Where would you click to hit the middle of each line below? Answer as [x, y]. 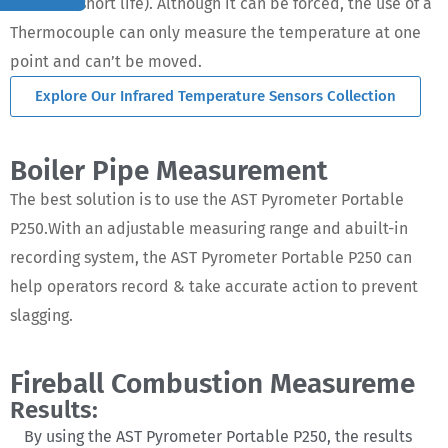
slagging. [41, 315]
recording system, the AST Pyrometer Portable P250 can [211, 257]
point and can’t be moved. [106, 61]
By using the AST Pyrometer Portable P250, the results [217, 436]
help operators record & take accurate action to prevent [214, 286]
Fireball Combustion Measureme [212, 383]
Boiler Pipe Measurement [169, 170]
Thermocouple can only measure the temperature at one [215, 32]
